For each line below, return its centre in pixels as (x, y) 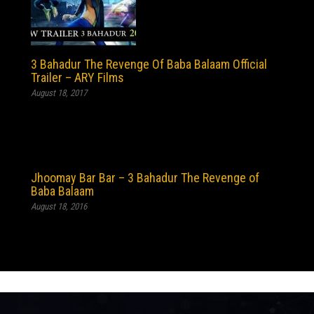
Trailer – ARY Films (77, 77)
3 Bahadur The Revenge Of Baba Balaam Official (149, 64)
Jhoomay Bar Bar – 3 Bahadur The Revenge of (145, 178)
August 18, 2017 (59, 93)
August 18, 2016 (59, 206)
